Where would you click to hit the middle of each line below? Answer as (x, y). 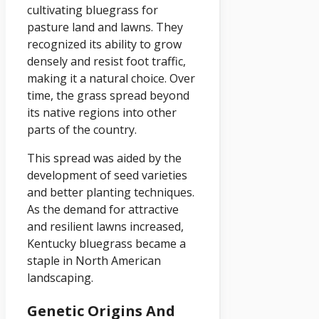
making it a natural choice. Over (111, 78)
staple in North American (94, 260)
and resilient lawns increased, (105, 226)
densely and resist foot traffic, (106, 61)
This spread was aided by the (104, 158)
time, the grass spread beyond (108, 95)
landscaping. (60, 277)
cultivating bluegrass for (93, 10)
